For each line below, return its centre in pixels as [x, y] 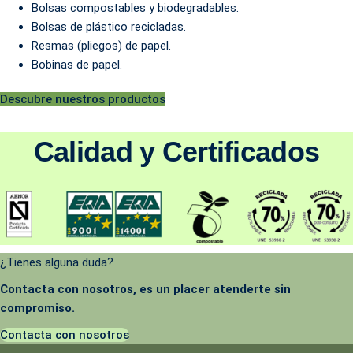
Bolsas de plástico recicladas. [109, 26]
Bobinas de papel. [77, 64]
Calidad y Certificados [176, 151]
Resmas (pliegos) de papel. [101, 45]
